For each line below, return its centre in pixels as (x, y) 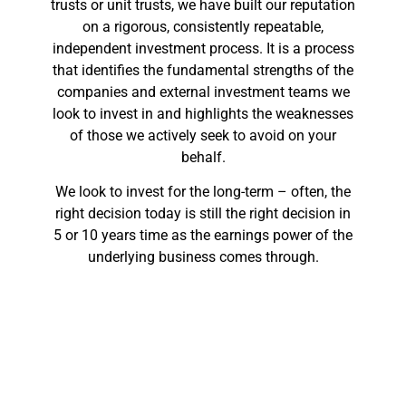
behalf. (203, 158)
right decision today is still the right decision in (203, 214)
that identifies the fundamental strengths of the (203, 71)
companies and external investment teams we (203, 92)
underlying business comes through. (203, 257)
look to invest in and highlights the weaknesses (203, 114)
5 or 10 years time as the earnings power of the (203, 236)
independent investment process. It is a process (203, 49)
